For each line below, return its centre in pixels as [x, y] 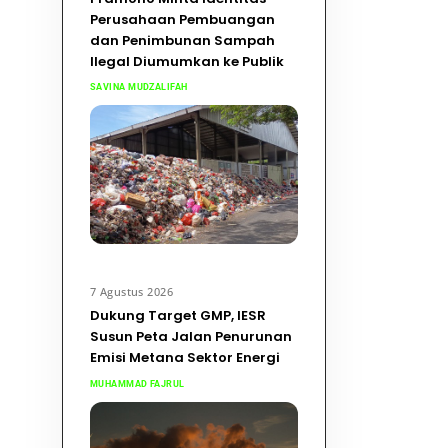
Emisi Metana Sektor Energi [184, 358]
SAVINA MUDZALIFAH [138, 87]
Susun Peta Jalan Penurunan [190, 337]
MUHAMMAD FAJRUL [137, 383]
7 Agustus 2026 [131, 291]
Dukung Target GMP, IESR [177, 316]
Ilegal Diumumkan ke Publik [186, 61]
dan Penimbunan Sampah [182, 40]
